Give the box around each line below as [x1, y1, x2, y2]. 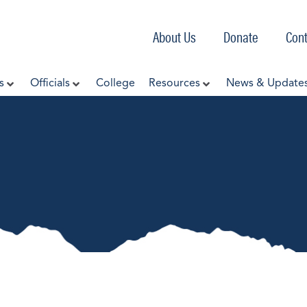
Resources [149, 78, 200, 89]
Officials [30, 78, 70, 89]
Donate [223, 25, 259, 47]
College [96, 78, 135, 89]
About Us [153, 25, 197, 47]
